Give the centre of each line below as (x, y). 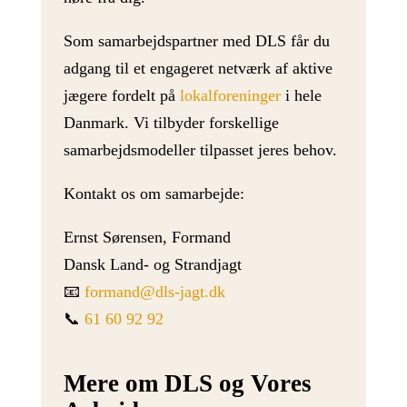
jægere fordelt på (121, 96)
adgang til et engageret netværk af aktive (198, 69)
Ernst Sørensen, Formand (147, 238)
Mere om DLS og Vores (187, 383)
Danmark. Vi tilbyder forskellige (171, 123)
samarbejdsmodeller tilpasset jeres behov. (200, 150)
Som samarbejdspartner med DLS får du (196, 41)
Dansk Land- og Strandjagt (152, 265)
